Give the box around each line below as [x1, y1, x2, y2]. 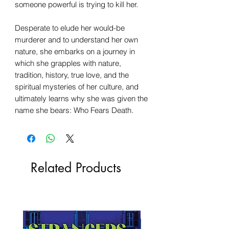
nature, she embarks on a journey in [15, 46, 135, 56]
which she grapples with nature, [15, 58, 121, 68]
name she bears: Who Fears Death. [15, 105, 133, 115]
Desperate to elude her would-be [15, 22, 125, 33]
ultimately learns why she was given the [15, 93, 148, 103]
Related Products [31, 159, 121, 176]
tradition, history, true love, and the [15, 70, 129, 80]
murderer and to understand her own [15, 34, 138, 44]
